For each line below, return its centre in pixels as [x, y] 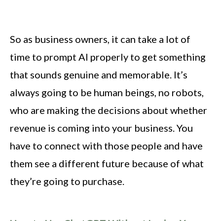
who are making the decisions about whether [109, 110]
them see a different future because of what [107, 163]
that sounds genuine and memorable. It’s [99, 74]
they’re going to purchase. [67, 181]
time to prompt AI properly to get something [108, 56]
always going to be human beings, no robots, [107, 92]
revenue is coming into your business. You [101, 128]
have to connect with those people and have [106, 145]
